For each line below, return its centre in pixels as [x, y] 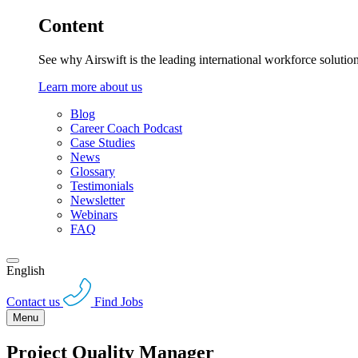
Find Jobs [118, 301]
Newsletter [97, 201]
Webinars [94, 215]
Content [71, 26]
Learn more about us [90, 87]
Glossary [93, 172]
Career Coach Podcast [126, 129]
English [26, 271]
